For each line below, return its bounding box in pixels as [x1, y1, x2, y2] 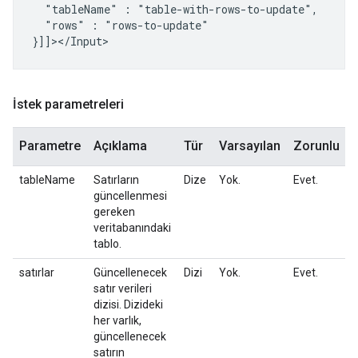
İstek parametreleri [13, 97, 124, 112]
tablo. [93, 237, 121, 250]
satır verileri [93, 282, 152, 295]
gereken [93, 205, 135, 218]
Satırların [93, 173, 139, 186]
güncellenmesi [93, 189, 167, 202]
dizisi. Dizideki [93, 298, 163, 311]
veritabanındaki [93, 221, 171, 234]
